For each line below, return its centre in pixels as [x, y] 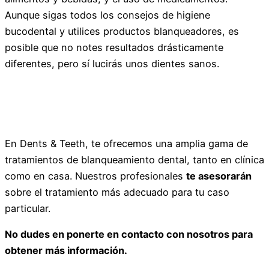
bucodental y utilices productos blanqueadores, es [122, 32]
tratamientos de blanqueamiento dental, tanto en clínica [134, 159]
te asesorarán [219, 176]
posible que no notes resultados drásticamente [114, 48]
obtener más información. [66, 250]
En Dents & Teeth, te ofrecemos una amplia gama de [126, 143]
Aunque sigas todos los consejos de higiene [107, 15]
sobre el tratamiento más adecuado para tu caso [117, 192]
